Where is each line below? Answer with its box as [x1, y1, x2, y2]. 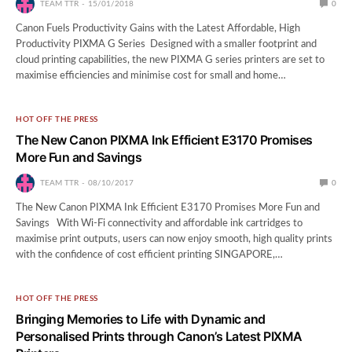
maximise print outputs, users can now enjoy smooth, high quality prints [16, 233, 333, 244]
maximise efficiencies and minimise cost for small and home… [16, 70, 287, 81]
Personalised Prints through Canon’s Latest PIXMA [16, 328, 302, 344]
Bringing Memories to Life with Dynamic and [16, 310, 266, 327]
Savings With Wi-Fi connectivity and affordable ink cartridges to [16, 218, 303, 229]
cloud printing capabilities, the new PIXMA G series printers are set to [16, 54, 325, 65]
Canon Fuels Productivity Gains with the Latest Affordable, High [16, 23, 301, 34]
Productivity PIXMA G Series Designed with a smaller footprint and [16, 38, 317, 49]
